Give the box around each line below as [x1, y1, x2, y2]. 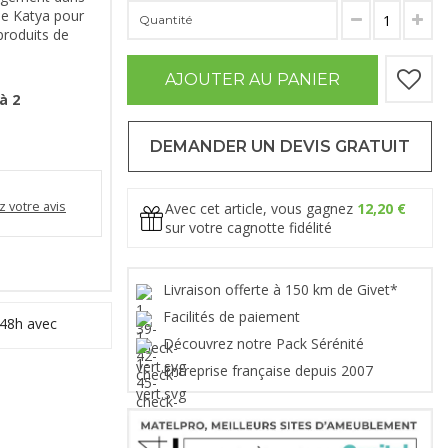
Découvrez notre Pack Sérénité [163, 334, 368, 354]
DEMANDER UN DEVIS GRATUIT [150, 137, 410, 157]
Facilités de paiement [163, 307, 304, 327]
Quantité [139, 12, 192, 28]
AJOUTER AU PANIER [165, 70, 340, 90]
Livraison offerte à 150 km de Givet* [163, 280, 402, 300]
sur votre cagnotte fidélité [165, 218, 332, 238]
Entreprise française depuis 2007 [163, 361, 377, 381]
